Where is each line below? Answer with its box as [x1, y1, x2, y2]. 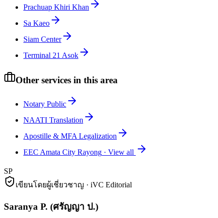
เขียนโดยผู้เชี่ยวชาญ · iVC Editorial [16, 180, 132, 189]
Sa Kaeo [23, 19, 50, 28]
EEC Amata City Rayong [23, 147, 102, 156]
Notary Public [23, 99, 66, 108]
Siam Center [23, 35, 61, 44]
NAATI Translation [23, 115, 83, 124]
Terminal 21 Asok [23, 51, 78, 60]
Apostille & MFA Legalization [23, 131, 117, 140]
